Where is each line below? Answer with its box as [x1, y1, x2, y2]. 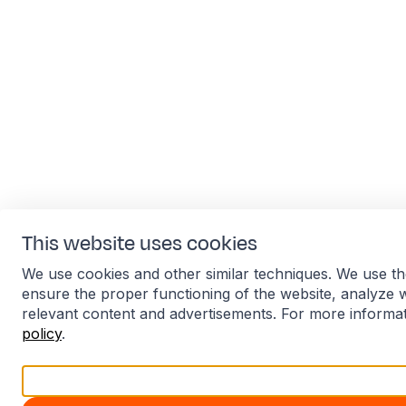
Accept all [292, 372, 361, 390]
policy [22, 324, 62, 343]
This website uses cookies [22, 229, 257, 258]
